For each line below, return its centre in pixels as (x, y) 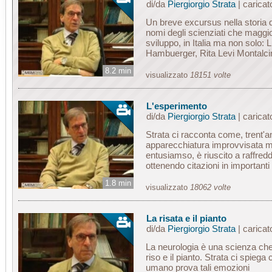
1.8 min (118, 183)
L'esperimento (176, 106)
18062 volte (210, 187)
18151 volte (210, 75)
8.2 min (118, 71)
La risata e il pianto (186, 218)
